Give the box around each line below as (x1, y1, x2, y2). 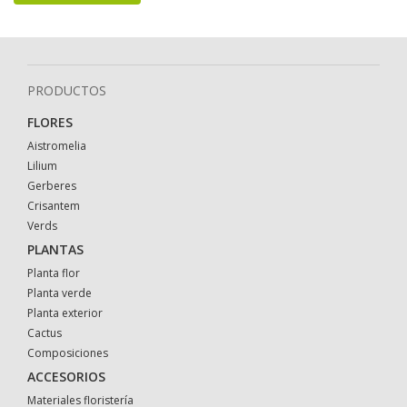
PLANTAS (27, 241, 84, 259)
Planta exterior (27, 305, 103, 322)
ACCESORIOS (27, 368, 105, 386)
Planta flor (27, 265, 80, 282)
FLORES (27, 114, 73, 132)
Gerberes (27, 178, 76, 194)
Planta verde (27, 285, 92, 302)
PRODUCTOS (27, 82, 106, 100)
